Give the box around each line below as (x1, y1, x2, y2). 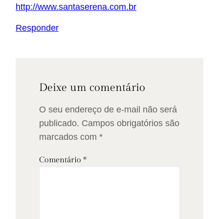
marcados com (39, 132, 99, 142)
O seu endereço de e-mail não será (39, 105, 177, 115)
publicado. (39, 118, 79, 129)
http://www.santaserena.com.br (16, 2, 136, 12)
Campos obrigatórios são (82, 118, 179, 129)
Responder (16, 23, 59, 33)
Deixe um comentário (39, 81, 145, 94)
